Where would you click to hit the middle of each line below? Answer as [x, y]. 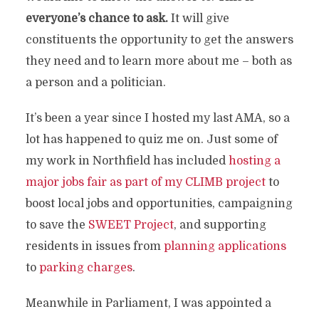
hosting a [254, 161]
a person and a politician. [95, 83]
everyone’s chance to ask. [98, 19]
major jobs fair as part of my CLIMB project [145, 182]
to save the [57, 225]
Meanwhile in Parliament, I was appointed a [148, 303]
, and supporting [220, 225]
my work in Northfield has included [127, 161]
